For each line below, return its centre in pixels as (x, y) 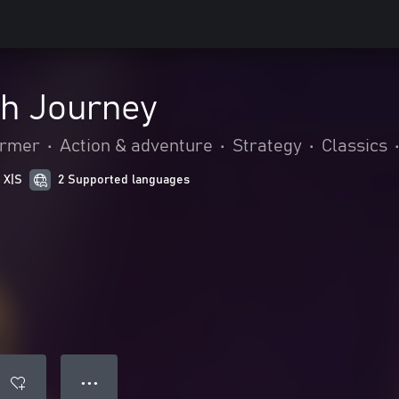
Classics (354, 146)
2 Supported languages (124, 180)
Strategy (267, 146)
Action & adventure (136, 146)
